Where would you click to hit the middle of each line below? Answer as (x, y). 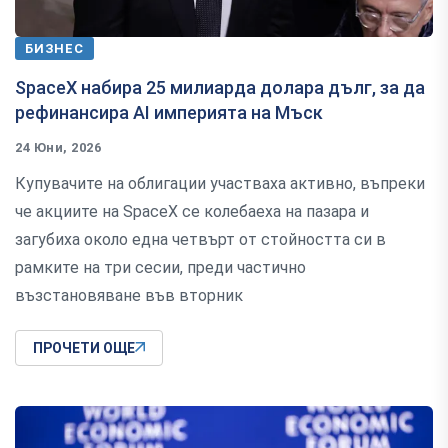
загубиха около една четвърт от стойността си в (200, 239)
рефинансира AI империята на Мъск (169, 112)
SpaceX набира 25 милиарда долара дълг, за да (220, 87)
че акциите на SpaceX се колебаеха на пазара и (192, 211)
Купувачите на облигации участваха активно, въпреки (220, 183)
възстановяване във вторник (129, 295)
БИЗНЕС (54, 48)
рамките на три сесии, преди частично (160, 267)
